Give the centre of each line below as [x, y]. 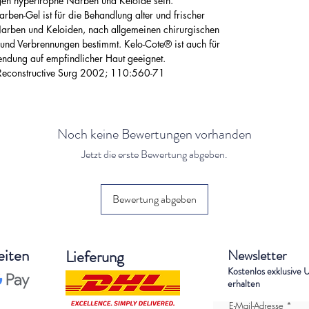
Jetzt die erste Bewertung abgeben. [154, 154]
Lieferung [95, 257]
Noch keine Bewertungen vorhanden [154, 134]
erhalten [244, 284]
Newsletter [257, 256]
